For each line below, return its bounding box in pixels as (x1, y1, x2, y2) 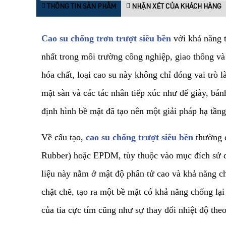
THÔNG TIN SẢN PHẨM (45, 3, 116, 11)
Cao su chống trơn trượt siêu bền (41, 33, 171, 44)
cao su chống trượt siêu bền (86, 132, 196, 143)
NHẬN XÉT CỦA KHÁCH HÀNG (130, 3, 221, 11)
